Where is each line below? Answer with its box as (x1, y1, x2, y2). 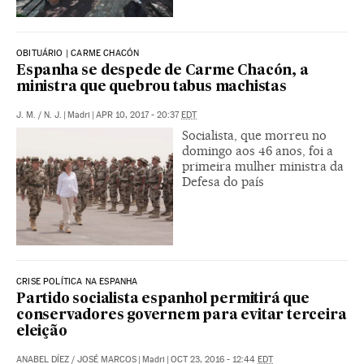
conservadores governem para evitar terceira (16, 308, 347, 323)
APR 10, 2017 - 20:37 (96, 109, 181, 120)
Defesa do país (182, 173, 264, 189)
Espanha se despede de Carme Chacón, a (16, 63, 309, 78)
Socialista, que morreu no (182, 127, 327, 143)
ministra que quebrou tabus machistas (16, 80, 287, 94)
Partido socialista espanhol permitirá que (16, 292, 310, 306)
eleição (16, 324, 67, 339)
